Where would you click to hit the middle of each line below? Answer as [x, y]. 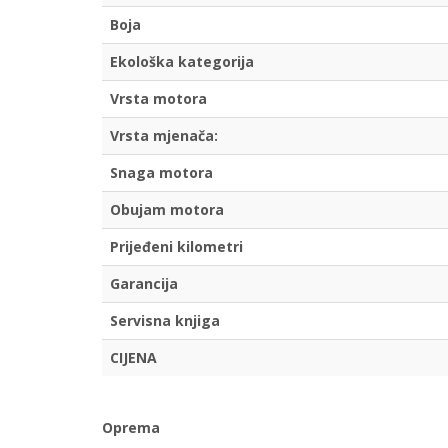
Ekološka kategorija [182, 62]
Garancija [144, 284]
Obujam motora [167, 210]
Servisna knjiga [165, 321]
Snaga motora [161, 173]
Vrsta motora [158, 99]
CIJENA [133, 358]
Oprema [131, 428]
